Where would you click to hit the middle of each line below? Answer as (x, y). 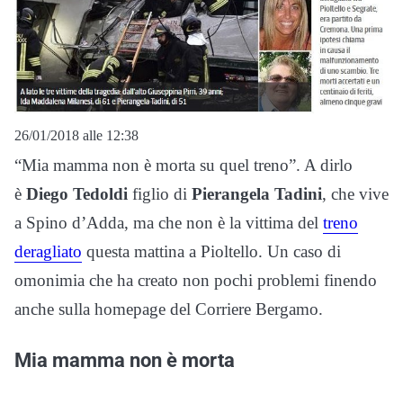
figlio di (160, 193)
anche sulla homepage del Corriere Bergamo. (169, 309)
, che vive (355, 193)
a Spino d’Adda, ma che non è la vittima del (169, 222)
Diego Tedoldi (77, 193)
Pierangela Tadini (257, 193)
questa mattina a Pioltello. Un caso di (211, 251)
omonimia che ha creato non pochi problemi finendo (196, 280)
